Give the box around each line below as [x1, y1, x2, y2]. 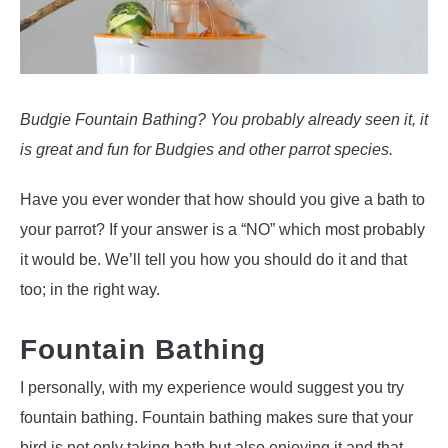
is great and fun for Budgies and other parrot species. [20, 141, 393, 159]
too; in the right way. [20, 281, 160, 299]
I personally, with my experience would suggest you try [20, 378, 404, 396]
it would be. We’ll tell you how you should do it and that [20, 251, 407, 269]
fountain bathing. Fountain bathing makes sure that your [20, 408, 413, 426]
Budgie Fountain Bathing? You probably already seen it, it [20, 111, 428, 129]
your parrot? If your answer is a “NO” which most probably [20, 221, 425, 239]
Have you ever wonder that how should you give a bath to [20, 191, 425, 209]
